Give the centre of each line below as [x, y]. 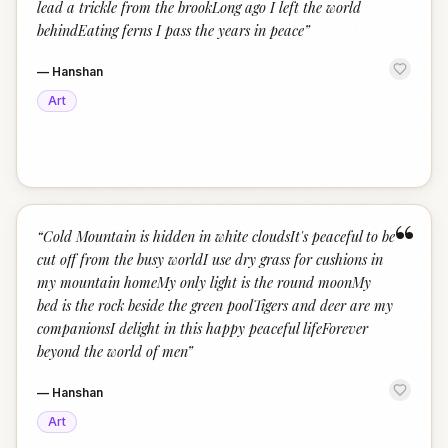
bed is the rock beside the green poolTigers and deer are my [215, 305]
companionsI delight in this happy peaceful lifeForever [202, 328]
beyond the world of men [112, 351]
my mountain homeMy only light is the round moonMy [204, 282]
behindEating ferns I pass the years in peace [170, 30]
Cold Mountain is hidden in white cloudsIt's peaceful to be [219, 236]
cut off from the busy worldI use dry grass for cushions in [210, 259]
